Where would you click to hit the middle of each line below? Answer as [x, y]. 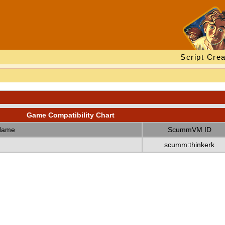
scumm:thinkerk [189, 145]
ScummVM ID [189, 130]
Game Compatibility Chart [71, 115]
